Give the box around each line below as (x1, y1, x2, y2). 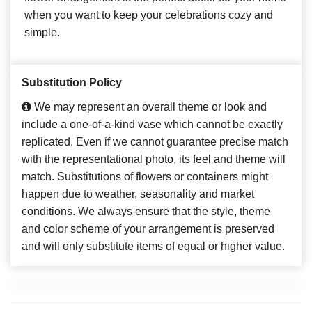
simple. (24, 26, 60, 38)
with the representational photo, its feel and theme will (22, 153, 286, 165)
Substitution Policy (22, 76, 122, 88)
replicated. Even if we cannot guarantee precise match (22, 135, 288, 148)
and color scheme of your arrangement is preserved (22, 222, 274, 235)
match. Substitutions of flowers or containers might (22, 170, 268, 182)
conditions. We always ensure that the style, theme (22, 205, 270, 217)
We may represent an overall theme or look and (31, 100, 267, 113)
